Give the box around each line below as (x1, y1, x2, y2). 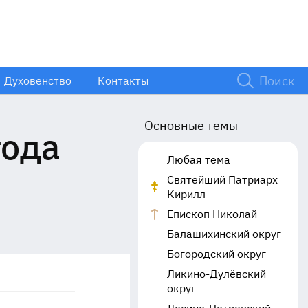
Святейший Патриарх (166, 173, 278, 186)
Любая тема (166, 153, 230, 166)
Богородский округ (166, 247, 266, 261)
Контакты (97, 73, 149, 87)
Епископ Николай (166, 207, 257, 221)
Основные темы (144, 118, 238, 133)
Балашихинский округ (166, 227, 281, 241)
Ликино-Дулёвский (166, 267, 266, 280)
